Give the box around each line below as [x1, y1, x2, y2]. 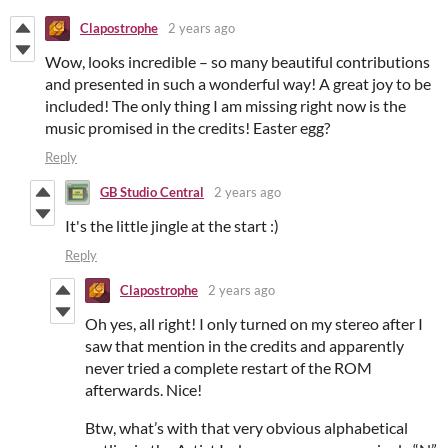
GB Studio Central [100, 184, 204, 201]
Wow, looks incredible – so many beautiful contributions [45, 51, 430, 71]
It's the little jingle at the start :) [65, 215, 279, 235]
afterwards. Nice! [85, 379, 202, 399]
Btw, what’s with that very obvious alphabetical [85, 417, 408, 437]
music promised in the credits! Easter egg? [45, 117, 330, 137]
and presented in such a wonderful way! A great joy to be [45, 73, 431, 93]
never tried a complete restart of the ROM [85, 357, 372, 377]
